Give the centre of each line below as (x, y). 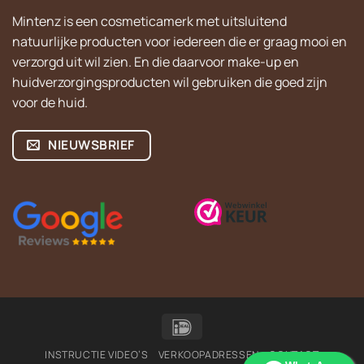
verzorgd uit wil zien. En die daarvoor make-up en (156, 61)
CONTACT (294, 355)
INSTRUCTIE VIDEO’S (97, 355)
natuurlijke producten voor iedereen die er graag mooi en (180, 41)
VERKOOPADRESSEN (208, 355)
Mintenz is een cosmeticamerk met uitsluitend (149, 21)
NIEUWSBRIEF (90, 144)
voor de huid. (50, 102)
